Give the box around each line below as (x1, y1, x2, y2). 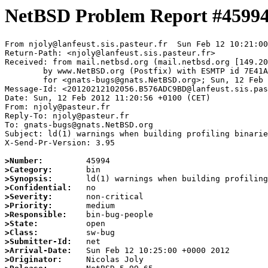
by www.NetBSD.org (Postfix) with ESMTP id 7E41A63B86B (5, 66, 43, 76)
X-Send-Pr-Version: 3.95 (5, 138, 115, 148)
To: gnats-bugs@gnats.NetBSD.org (5, 120, 153, 130)
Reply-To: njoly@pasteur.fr (5, 111, 129, 121)
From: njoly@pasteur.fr (5, 102, 110, 112)
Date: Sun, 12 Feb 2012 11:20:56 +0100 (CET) (5, 93, 211, 103)
